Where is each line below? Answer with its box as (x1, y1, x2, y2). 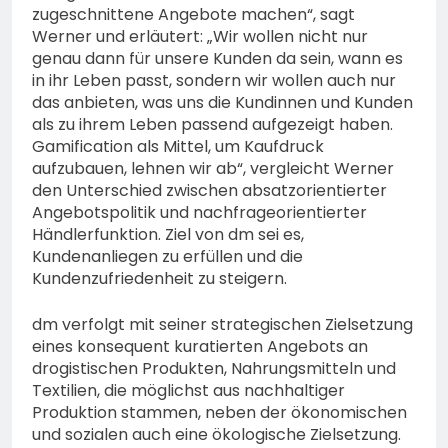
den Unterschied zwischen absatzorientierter (32, 179, 387, 203)
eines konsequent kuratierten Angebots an (32, 335, 368, 359)
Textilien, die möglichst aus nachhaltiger (32, 379, 345, 403)
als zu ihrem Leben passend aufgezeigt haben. (32, 113, 393, 137)
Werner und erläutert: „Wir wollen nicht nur (32, 25, 368, 49)
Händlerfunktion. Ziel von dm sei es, (32, 223, 304, 247)
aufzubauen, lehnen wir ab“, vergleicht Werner (32, 157, 394, 181)
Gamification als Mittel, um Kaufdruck (32, 135, 324, 159)
